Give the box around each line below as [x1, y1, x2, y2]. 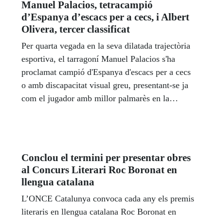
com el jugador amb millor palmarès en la [21, 93, 169, 104]
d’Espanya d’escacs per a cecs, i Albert [21, 11, 189, 23]
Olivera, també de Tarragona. [21, 133, 125, 143]
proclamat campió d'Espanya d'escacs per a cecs [21, 67, 191, 77]
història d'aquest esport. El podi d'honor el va [21, 107, 181, 117]
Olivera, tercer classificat [21, 23, 130, 36]
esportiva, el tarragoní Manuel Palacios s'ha [21, 54, 175, 64]
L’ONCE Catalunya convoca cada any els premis [21, 194, 194, 204]
